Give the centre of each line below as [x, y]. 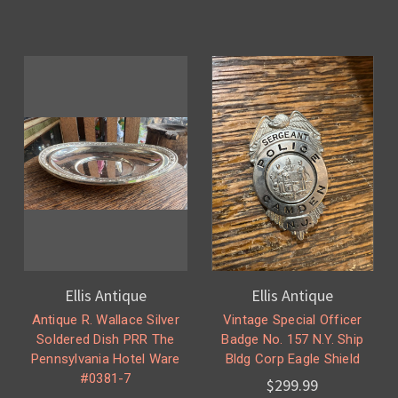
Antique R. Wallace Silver [105, 319]
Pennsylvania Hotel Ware [105, 358]
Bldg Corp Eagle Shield [292, 358]
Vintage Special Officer [292, 319]
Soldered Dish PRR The [106, 339]
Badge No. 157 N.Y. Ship [293, 339]
